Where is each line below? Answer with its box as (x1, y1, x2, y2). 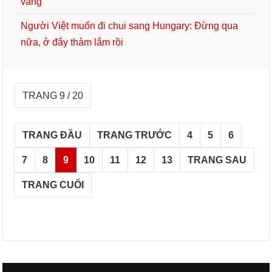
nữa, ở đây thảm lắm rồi (21, 37, 124, 47)
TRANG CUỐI (22, 180, 84, 190)
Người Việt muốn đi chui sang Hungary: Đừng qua (21, 21, 239, 31)
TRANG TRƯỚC (97, 130, 172, 140)
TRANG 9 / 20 (22, 90, 84, 101)
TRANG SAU (188, 155, 247, 165)
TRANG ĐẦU (22, 130, 83, 140)
